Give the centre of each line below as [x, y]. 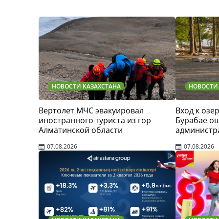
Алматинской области [81, 130]
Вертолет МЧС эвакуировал [91, 110]
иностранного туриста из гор [95, 120]
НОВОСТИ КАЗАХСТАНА [86, 86]
